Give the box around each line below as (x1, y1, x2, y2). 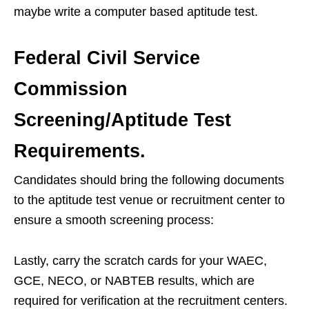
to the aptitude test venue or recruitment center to (14, 192, 285, 207)
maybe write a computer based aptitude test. (14, 4, 258, 19)
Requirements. (14, 140, 146, 161)
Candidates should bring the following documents (14, 172, 284, 187)
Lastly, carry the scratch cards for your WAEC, (14, 253, 267, 268)
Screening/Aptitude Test (14, 109, 231, 130)
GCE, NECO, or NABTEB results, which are (14, 273, 255, 288)
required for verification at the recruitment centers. (14, 293, 288, 308)
